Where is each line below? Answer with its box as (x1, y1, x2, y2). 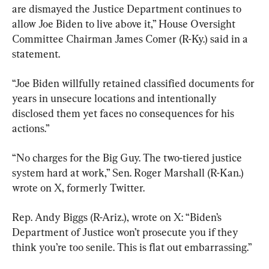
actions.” (12, 121, 50, 134)
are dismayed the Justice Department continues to (12, 2, 244, 15)
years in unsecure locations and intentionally (12, 91, 219, 104)
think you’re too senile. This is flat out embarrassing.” (12, 240, 252, 253)
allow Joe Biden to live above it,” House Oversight (12, 17, 238, 30)
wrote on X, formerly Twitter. (12, 181, 145, 194)
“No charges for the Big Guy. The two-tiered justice (12, 151, 244, 164)
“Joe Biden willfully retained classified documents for (12, 76, 257, 89)
